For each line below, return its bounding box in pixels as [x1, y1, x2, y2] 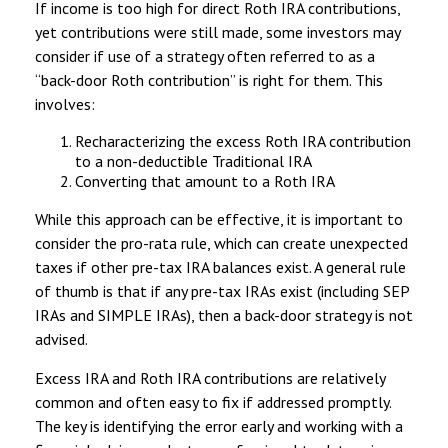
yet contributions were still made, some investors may [35, 21, 400, 42]
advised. [35, 328, 88, 349]
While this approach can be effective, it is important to [35, 208, 403, 229]
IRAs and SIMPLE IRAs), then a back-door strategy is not [35, 304, 413, 325]
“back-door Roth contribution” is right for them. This [35, 69, 383, 90]
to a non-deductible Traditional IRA [75, 150, 312, 171]
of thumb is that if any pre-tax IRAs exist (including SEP [35, 280, 409, 301]
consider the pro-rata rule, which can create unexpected [35, 232, 408, 253]
